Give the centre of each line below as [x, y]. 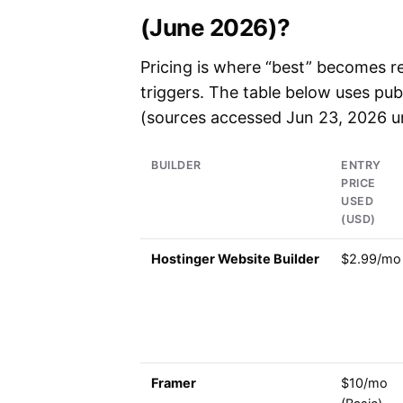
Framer [174, 384]
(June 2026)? [215, 28]
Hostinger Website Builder [235, 260]
